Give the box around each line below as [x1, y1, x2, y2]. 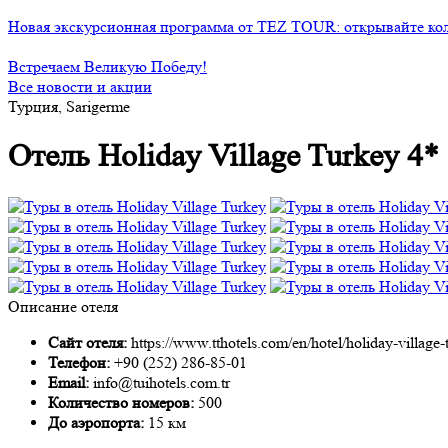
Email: [48, 372, 93, 392]
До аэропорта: [48, 412, 148, 432]
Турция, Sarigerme [8, 97, 130, 116]
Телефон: [48, 352, 114, 372]
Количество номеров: [48, 392, 198, 412]
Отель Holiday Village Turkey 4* [8, 138, 439, 175]
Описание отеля [8, 296, 118, 316]
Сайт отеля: [48, 332, 131, 352]
